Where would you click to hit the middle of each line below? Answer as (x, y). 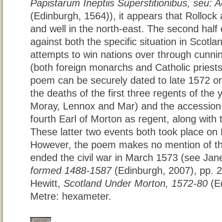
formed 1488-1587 (71, 171)
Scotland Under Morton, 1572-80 (136, 184)
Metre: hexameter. (71, 196)
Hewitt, (47, 184)
